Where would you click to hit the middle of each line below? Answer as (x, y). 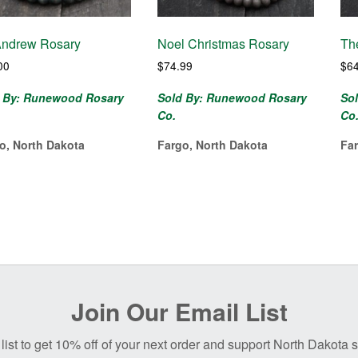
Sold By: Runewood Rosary (233, 98)
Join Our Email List (179, 312)
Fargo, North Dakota (213, 145)
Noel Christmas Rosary (224, 44)
